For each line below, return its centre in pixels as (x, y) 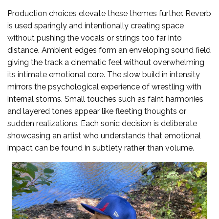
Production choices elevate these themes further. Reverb (109, 13)
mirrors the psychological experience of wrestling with (104, 87)
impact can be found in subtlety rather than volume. (101, 148)
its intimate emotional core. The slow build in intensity (104, 74)
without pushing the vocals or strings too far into (95, 38)
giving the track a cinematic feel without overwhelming (106, 62)
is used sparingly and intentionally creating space (96, 25)
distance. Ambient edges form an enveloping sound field (109, 50)
